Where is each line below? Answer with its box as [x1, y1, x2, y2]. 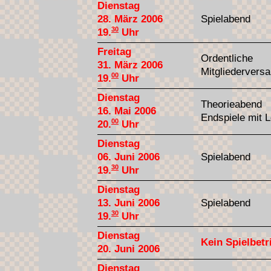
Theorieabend [201, 98, 262, 110]
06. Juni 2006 [97, 151, 160, 163]
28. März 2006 [97, 13, 163, 25]
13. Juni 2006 [97, 197, 160, 209]
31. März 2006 [97, 59, 163, 71]
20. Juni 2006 [97, 243, 160, 255]
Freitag [97, 45, 131, 57]
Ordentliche [201, 52, 253, 64]
